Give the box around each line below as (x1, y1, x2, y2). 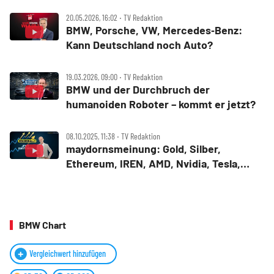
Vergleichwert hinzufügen (29, 248, 106, 259)
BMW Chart (19, 218, 66, 231)
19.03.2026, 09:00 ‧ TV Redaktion (66, 71, 163, 82)
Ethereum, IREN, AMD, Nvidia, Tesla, (66, 156, 240, 170)
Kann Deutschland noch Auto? (66, 37, 213, 51)
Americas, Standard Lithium (66, 185, 204, 199)
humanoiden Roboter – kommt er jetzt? (66, 97, 256, 111)
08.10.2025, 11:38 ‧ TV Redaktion (66, 130, 160, 141)
